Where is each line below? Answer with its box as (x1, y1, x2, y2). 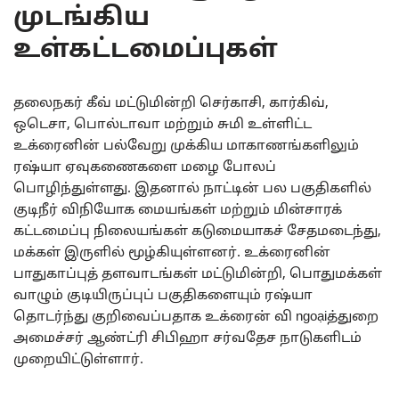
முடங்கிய (13, 3, 150, 34)
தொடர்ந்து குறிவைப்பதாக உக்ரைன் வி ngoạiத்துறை (13, 308, 379, 326)
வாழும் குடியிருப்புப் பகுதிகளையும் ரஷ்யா (13, 287, 313, 305)
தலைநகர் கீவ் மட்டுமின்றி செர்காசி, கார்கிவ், (13, 94, 329, 112)
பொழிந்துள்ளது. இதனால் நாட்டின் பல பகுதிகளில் (13, 180, 371, 198)
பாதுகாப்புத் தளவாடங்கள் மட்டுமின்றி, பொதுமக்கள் (13, 265, 382, 283)
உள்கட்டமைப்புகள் (13, 35, 278, 66)
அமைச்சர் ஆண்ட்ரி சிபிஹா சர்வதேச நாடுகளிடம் (13, 330, 362, 347)
